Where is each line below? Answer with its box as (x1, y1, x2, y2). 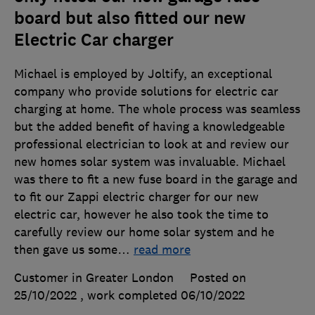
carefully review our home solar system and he (14, 224, 274, 240)
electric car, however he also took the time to (14, 207, 269, 223)
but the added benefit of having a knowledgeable (14, 119, 285, 135)
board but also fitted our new (14, 7, 245, 30)
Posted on (190, 270, 246, 286)
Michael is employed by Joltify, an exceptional (14, 66, 272, 82)
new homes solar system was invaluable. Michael (14, 154, 285, 170)
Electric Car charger (14, 29, 174, 52)
